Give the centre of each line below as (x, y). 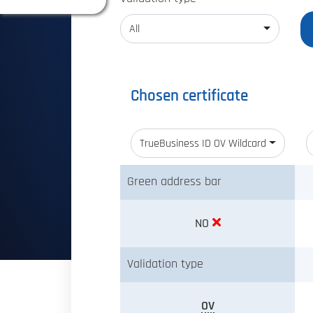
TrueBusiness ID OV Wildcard (203, 143)
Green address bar (174, 181)
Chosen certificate (189, 96)
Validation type (165, 264)
